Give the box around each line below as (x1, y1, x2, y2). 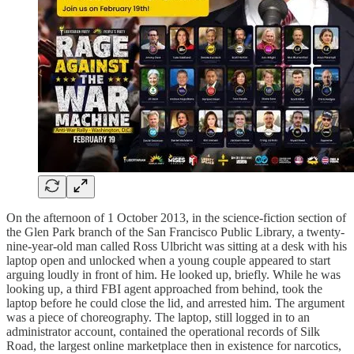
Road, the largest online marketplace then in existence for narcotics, (6, 338, 341, 352)
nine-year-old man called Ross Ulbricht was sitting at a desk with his (6, 239, 347, 253)
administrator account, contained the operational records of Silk (6, 324, 320, 338)
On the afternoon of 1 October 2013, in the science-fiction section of (6, 210, 346, 224)
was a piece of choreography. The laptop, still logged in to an (6, 310, 310, 324)
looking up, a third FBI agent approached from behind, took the (6, 281, 322, 296)
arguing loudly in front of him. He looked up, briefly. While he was (6, 267, 341, 281)
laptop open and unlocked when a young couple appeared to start (6, 253, 330, 267)
